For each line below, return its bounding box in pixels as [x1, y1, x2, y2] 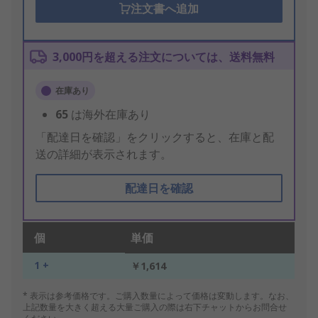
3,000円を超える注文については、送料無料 [53, 49, 275, 65]
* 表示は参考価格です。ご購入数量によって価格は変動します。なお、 [23, 290, 294, 302]
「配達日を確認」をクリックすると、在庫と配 [35, 129, 274, 146]
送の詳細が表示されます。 [35, 146, 172, 163]
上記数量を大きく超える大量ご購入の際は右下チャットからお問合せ [23, 301, 287, 314]
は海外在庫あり [71, 106, 150, 123]
